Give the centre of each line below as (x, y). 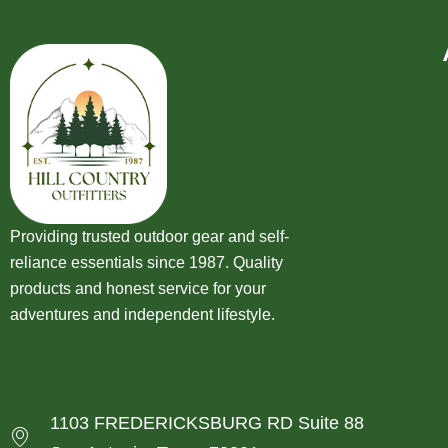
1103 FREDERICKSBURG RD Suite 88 (207, 422)
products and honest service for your (138, 288)
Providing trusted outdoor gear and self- (149, 236)
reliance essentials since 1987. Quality (146, 262)
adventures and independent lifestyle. (142, 314)
